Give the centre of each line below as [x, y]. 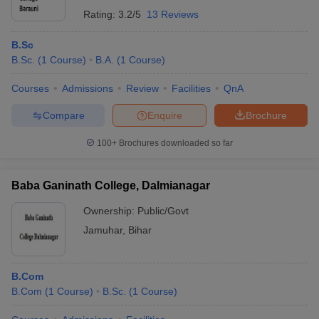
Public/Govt [163, 211]
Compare [63, 115]
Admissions [88, 88]
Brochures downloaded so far [175, 143]
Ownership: [110, 211]
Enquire [165, 115]
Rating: [101, 14]
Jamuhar [103, 230]
